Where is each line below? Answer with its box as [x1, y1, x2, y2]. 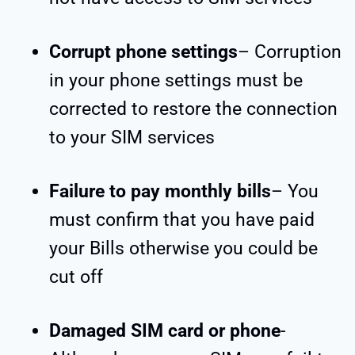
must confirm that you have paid [49, 209, 315, 231]
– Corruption [238, 41, 342, 63]
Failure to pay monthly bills [49, 181, 271, 203]
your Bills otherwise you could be [49, 238, 318, 260]
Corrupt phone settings [49, 41, 238, 63]
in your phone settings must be [49, 70, 303, 92]
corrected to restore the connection [49, 98, 338, 120]
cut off [49, 266, 103, 288]
